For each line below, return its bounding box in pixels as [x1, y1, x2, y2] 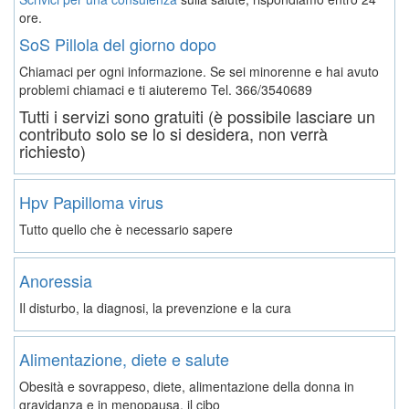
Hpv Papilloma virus [19, 189, 163, 214]
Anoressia [19, 267, 92, 292]
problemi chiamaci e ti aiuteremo [19, 79, 211, 99]
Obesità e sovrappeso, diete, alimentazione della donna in [19, 376, 354, 395]
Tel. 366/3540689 [211, 79, 312, 99]
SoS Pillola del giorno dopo [19, 31, 216, 56]
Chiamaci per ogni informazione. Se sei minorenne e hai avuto [19, 61, 379, 80]
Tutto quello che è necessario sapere [19, 219, 233, 238]
